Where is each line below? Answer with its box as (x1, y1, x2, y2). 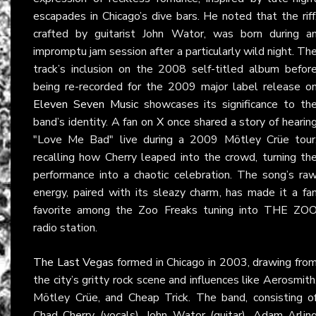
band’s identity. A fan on (33, 114, 157, 130)
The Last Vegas (33, 254, 114, 270)
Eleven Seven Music (33, 96, 138, 112)
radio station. (33, 219, 97, 236)
